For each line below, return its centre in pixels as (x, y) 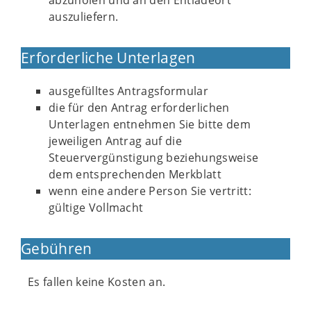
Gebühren (57, 249)
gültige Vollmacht (96, 208)
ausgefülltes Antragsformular (128, 91)
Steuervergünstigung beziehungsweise (154, 158)
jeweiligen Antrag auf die (116, 141)
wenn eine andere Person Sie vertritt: (150, 191)
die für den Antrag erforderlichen (139, 108)
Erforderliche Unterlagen (108, 58)
